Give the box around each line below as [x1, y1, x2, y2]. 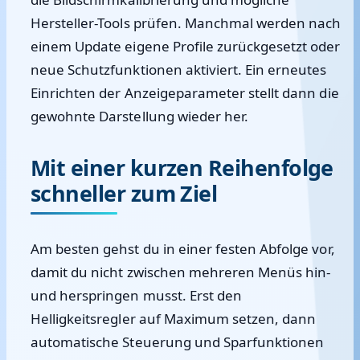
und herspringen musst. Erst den [31, 286, 243, 305]
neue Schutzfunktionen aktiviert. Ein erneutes [31, 60, 327, 79]
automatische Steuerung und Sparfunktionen [31, 333, 325, 351]
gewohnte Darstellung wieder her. [31, 107, 249, 125]
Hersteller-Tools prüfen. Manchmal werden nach [31, 14, 342, 32]
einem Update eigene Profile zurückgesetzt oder [31, 37, 341, 55]
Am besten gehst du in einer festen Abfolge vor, [31, 239, 335, 258]
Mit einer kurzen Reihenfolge [31, 153, 333, 182]
